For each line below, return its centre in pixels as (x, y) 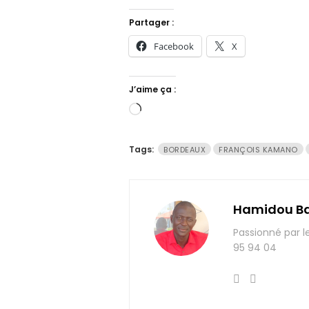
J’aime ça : (152, 90)
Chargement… (179, 111)
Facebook (174, 47)
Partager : (151, 23)
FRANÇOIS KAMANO (258, 150)
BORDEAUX (185, 150)
